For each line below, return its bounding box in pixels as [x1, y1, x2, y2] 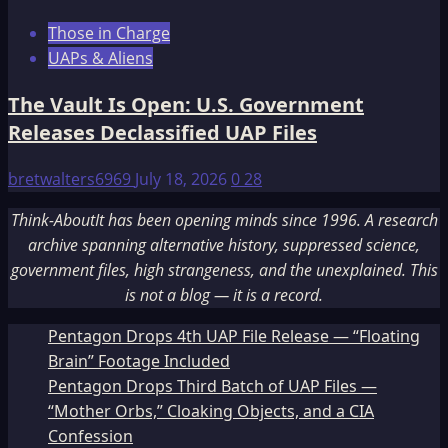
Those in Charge [48, 22, 170, 45]
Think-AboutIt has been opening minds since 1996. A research [10, 209, 438, 232]
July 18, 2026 [135, 168, 231, 191]
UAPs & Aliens [48, 47, 153, 70]
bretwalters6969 [8, 168, 135, 191]
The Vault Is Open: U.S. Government [8, 91, 364, 119]
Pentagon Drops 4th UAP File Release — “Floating [48, 325, 420, 348]
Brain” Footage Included [48, 350, 230, 373]
